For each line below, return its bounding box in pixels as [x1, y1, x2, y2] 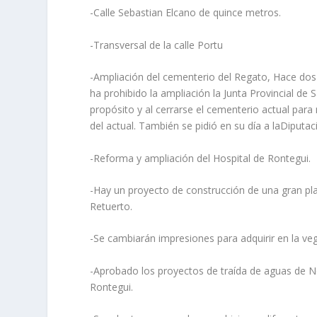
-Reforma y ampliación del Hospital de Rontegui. [90, 151, 311, 165]
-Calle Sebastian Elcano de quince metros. [90, 6, 282, 20]
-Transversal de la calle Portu [90, 38, 224, 52]
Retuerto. [90, 199, 133, 213]
